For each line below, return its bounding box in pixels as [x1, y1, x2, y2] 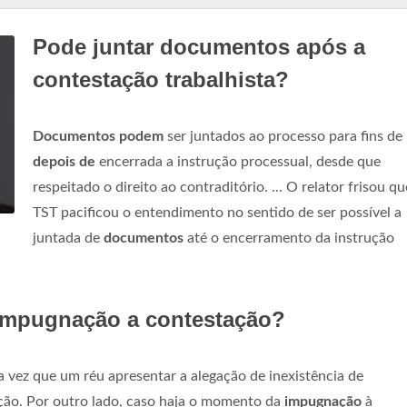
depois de [33, 154, 95, 169]
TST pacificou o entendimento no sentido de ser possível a [33, 205, 402, 220]
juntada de [33, 231, 104, 245]
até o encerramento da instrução [184, 231, 394, 245]
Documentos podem [33, 129, 164, 144]
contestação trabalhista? [33, 67, 289, 92]
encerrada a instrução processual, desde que [95, 154, 381, 169]
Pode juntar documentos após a [33, 35, 365, 59]
